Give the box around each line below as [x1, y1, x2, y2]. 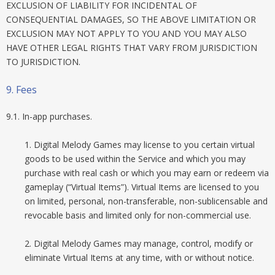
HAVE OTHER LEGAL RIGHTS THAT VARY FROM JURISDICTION [6, 42, 257, 53]
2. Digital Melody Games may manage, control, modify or [25, 238, 253, 249]
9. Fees [6, 83, 37, 96]
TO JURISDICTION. [6, 56, 80, 68]
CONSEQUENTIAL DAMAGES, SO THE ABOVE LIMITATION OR [6, 14, 256, 25]
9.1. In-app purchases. [6, 110, 92, 122]
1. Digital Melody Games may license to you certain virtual [25, 139, 255, 150]
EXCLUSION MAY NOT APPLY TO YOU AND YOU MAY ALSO [6, 28, 247, 39]
